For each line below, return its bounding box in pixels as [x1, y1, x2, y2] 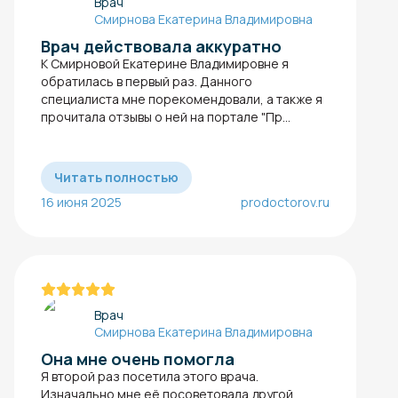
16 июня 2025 [41, 194, 122, 211]
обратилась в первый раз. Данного [41, 73, 252, 91]
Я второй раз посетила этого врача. [41, 367, 259, 385]
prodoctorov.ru [241, 194, 330, 211]
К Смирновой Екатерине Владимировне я [41, 55, 289, 73]
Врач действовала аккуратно [41, 36, 282, 58]
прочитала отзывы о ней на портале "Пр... [41, 108, 291, 126]
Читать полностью [54, 169, 179, 187]
